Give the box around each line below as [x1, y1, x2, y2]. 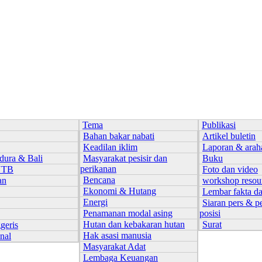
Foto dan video [202, 164, 258, 174]
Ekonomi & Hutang [83, 186, 156, 196]
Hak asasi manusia [83, 230, 151, 240]
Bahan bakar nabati [83, 131, 154, 141]
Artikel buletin [202, 131, 256, 141]
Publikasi [202, 120, 236, 130]
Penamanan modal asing [83, 208, 173, 218]
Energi [83, 197, 108, 207]
